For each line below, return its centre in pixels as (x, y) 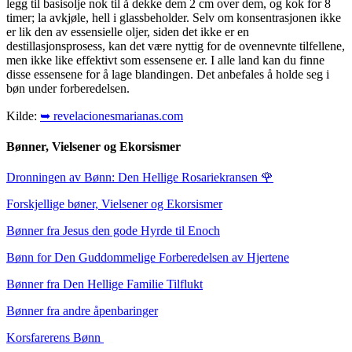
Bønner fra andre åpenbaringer (82, 311)
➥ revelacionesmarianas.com (112, 115)
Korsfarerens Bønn (53, 338)
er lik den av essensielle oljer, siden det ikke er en (128, 31)
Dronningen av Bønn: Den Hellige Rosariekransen (134, 178)
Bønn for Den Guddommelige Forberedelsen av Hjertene (148, 258)
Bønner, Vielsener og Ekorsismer (93, 147)
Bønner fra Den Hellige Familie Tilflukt (104, 284)
